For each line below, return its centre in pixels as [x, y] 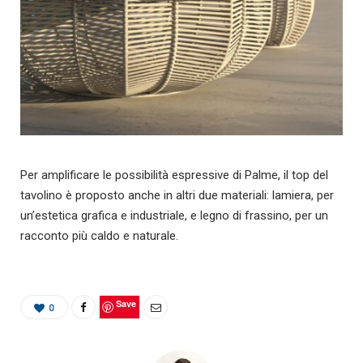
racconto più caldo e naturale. [99, 235]
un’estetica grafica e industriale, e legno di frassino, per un [174, 215]
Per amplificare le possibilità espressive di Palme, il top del [174, 175]
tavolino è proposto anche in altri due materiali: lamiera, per [177, 195]
